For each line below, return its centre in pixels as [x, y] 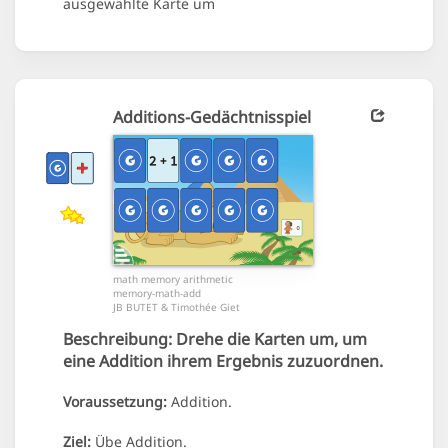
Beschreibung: [117, 339]
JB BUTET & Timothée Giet [176, 307]
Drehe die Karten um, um [269, 339]
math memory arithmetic [173, 279]
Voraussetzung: [115, 402]
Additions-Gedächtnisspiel [212, 117]
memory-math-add [157, 293]
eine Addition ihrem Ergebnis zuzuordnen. [223, 361]
